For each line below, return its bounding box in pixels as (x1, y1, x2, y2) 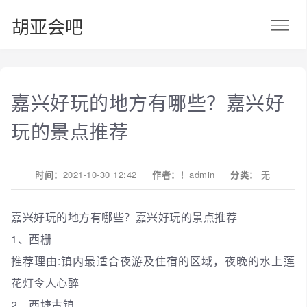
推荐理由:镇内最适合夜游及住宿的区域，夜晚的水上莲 (11, 252, 295, 269)
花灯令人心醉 (11, 274, 79, 291)
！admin (180, 167, 215, 181)
